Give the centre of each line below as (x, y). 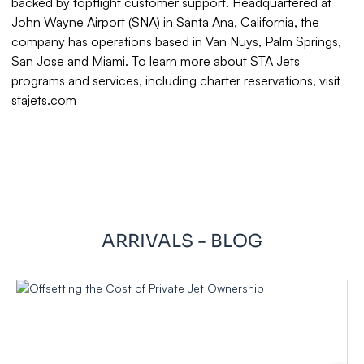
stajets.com (43, 100)
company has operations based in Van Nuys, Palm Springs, (176, 42)
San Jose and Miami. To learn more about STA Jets (155, 61)
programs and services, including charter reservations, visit (175, 81)
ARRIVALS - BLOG (182, 241)
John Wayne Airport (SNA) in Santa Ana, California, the (165, 22)
